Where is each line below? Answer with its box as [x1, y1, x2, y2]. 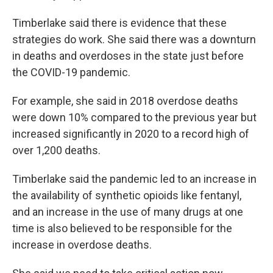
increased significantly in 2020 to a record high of [12, 127, 249, 140]
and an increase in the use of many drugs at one [12, 205, 243, 218]
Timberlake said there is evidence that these [12, 16, 227, 29]
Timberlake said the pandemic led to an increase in [12, 172, 257, 185]
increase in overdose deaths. [12, 238, 152, 251]
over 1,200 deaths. [12, 144, 101, 157]
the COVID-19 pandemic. [12, 66, 130, 79]
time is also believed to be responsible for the [12, 222, 232, 235]
